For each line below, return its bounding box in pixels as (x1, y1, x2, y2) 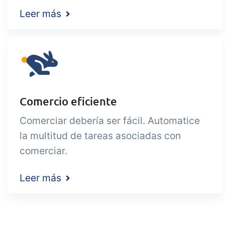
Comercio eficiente (20, 94, 117, 108)
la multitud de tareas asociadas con (20, 130, 181, 142)
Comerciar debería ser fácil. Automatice (20, 115, 200, 127)
